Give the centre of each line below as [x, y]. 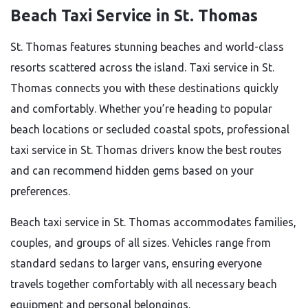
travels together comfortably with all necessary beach [144, 284]
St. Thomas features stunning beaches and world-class [147, 47]
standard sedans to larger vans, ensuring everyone [136, 263]
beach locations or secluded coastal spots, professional [150, 129]
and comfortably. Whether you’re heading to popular [141, 109]
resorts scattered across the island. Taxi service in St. [142, 67]
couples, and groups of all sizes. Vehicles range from [141, 243]
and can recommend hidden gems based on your [132, 170]
